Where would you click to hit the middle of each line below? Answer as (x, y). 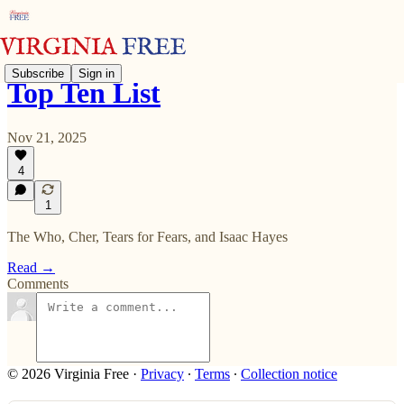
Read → (31, 267)
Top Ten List (84, 93)
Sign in (96, 73)
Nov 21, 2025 (47, 137)
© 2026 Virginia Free (68, 374)
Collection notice (289, 374)
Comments (38, 284)
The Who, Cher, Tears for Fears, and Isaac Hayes (147, 237)
